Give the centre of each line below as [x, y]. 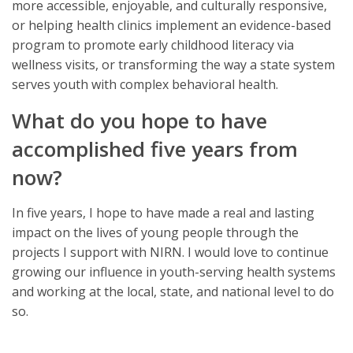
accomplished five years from [155, 149]
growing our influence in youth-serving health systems [174, 271]
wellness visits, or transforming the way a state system [173, 64]
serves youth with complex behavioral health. [145, 84]
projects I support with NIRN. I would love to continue [170, 252]
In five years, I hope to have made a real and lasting [163, 212]
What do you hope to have [139, 120]
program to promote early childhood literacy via [153, 45]
